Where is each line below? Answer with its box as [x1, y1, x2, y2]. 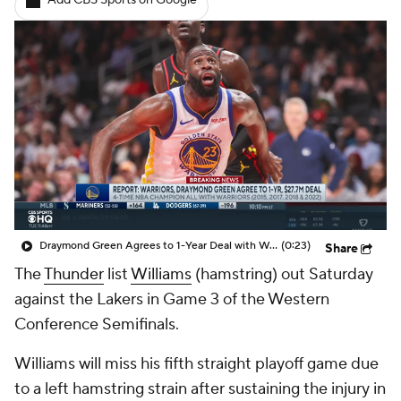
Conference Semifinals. [14, 314, 179, 335]
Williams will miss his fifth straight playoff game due [14, 354, 379, 374]
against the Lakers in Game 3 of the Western [14, 289, 329, 310]
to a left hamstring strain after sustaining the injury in [14, 379, 386, 399]
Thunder [44, 264, 104, 285]
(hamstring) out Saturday [192, 264, 373, 285]
